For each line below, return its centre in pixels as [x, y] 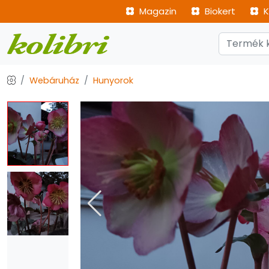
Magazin [157, 11]
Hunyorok [113, 80]
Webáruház [55, 80]
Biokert [219, 11]
